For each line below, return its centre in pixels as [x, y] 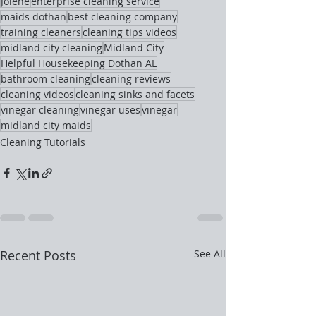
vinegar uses [110, 109]
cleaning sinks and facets [135, 94]
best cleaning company [122, 16]
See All [210, 253]
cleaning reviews [131, 78]
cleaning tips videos [129, 32]
